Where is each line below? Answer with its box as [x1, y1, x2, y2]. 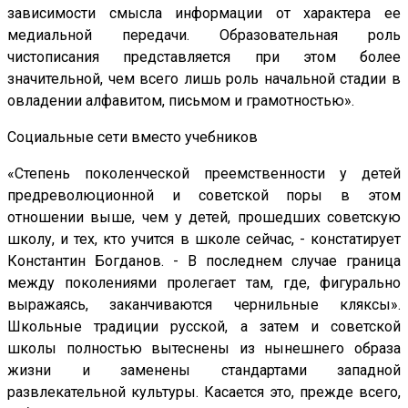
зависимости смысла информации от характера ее [7, 5, 401, 23]
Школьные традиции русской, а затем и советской [7, 318, 401, 336]
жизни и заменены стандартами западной [7, 362, 401, 380]
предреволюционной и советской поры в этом [7, 187, 401, 205]
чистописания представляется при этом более [7, 48, 401, 66]
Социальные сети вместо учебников [7, 128, 258, 147]
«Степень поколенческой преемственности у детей [7, 165, 401, 183]
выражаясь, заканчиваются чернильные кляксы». [7, 296, 401, 314]
